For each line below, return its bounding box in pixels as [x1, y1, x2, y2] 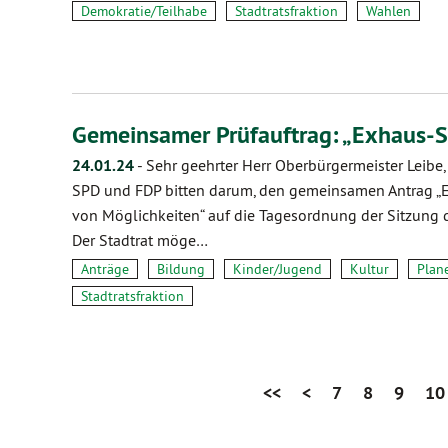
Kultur [350, 260, 389, 278]
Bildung [157, 260, 205, 278]
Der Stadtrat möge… [72, 230, 208, 250]
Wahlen [366, 2, 411, 20]
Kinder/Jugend [233, 260, 322, 278]
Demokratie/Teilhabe [81, 2, 207, 20]
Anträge [81, 260, 129, 278]
